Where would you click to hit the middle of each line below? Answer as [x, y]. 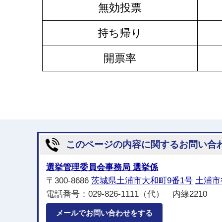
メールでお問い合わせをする [104, 213]
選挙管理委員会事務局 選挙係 [102, 167]
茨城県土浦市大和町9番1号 [142, 181]
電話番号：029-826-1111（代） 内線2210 [127, 194]
